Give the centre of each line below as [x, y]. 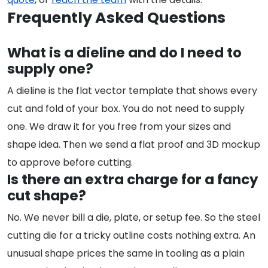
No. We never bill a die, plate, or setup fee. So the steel [134, 218]
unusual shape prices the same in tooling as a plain [126, 254]
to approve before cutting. [70, 163]
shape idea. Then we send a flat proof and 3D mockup [134, 145]
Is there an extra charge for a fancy [133, 180]
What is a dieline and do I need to [124, 53]
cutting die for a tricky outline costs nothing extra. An [131, 236]
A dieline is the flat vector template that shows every [132, 91]
